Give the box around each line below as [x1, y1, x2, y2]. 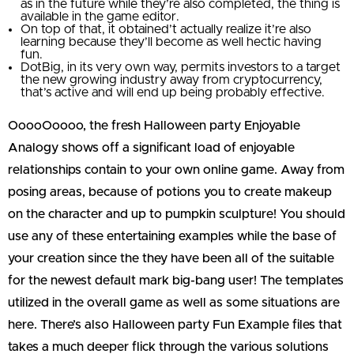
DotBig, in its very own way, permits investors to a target [21, 60, 341, 73]
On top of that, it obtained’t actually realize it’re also [21, 22, 311, 36]
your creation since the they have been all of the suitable [8, 251, 334, 265]
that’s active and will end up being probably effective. [21, 85, 325, 99]
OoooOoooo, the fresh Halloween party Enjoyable [8, 119, 300, 132]
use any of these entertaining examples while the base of [8, 229, 337, 243]
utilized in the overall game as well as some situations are [8, 296, 340, 309]
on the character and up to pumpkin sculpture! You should [8, 207, 345, 220]
